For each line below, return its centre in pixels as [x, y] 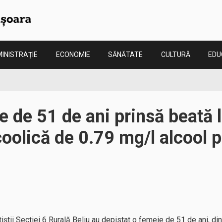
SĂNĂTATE [125, 55]
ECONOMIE [73, 55]
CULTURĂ [175, 55]
